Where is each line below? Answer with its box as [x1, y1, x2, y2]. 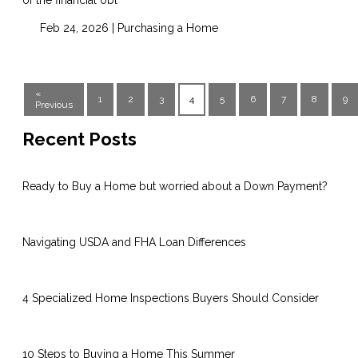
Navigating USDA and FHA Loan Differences [22, 236, 246, 249]
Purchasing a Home [117, 21, 218, 34]
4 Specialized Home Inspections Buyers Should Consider [22, 292, 319, 305]
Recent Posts [22, 129, 137, 150]
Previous [35, 99, 73, 111]
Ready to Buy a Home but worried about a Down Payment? [22, 180, 328, 193]
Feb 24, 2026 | [36, 21, 117, 34]
